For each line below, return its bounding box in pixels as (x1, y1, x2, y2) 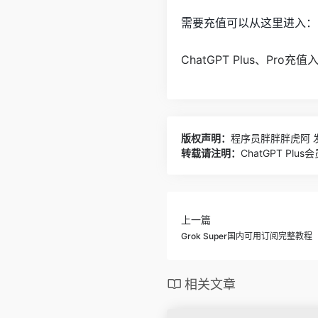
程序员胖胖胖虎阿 (231, 132, 310, 144)
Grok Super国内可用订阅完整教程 (181, 230, 312, 241)
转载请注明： (181, 147, 241, 159)
